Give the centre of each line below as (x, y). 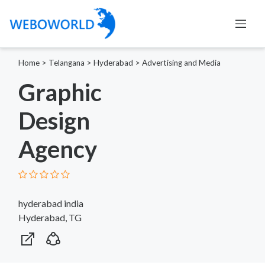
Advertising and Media (181, 62)
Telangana (67, 62)
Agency (58, 149)
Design (54, 120)
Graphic (60, 92)
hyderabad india (51, 203)
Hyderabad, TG (50, 217)
